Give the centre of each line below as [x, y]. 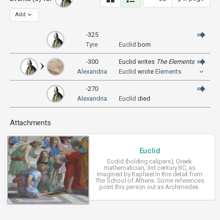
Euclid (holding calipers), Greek [150, 161]
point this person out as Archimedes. [150, 187]
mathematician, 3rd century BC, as [150, 168]
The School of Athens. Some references [150, 180]
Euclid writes [137, 62]
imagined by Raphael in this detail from [150, 174]
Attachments [30, 123]
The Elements [175, 62]
